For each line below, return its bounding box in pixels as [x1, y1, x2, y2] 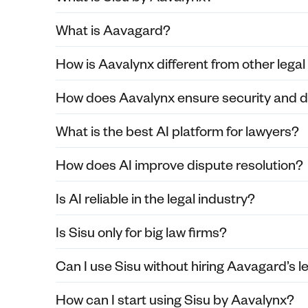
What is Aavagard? [55, 20, 170, 39]
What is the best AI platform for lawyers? [55, 121, 299, 140]
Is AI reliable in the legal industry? [55, 188, 255, 208]
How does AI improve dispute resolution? [55, 155, 303, 174]
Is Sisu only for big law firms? [55, 222, 227, 241]
